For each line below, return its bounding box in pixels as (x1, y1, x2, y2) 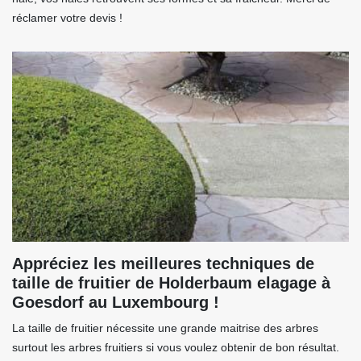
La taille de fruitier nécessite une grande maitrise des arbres (12, 322, 318, 335)
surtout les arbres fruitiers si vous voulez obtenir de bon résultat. (12, 341, 339, 355)
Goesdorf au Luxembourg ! (12, 293, 219, 312)
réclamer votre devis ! (12, 11, 122, 25)
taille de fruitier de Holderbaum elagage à (12, 274, 330, 293)
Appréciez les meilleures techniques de (12, 255, 314, 273)
